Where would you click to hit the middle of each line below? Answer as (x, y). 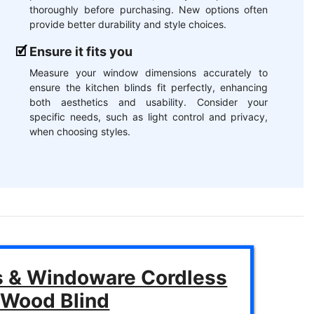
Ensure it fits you (81, 51)
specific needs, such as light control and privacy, (149, 116)
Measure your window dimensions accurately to (149, 72)
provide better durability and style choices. (128, 24)
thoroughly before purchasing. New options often (149, 9)
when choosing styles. (80, 131)
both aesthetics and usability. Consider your (149, 102)
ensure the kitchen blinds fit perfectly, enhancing (149, 87)
